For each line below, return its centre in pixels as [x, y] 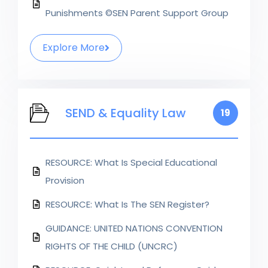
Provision [65, 180]
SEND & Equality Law [126, 113]
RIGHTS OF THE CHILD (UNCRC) [112, 246]
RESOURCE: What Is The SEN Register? [127, 204]
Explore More [74, 47]
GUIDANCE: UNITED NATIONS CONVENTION [134, 228]
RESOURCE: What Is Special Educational [131, 162]
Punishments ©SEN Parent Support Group [137, 13]
